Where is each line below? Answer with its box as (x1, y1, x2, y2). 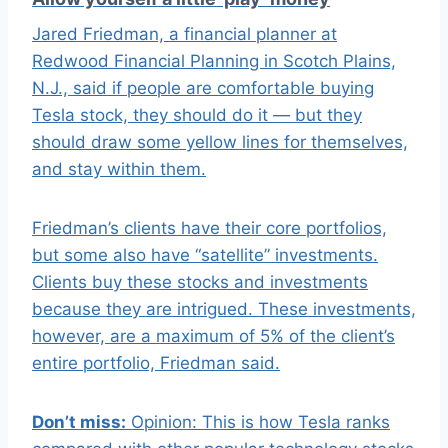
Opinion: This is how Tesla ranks (126, 412, 390, 433)
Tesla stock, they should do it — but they (32, 105, 362, 126)
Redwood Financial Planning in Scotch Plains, (32, 51, 396, 72)
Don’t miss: (32, 412, 126, 433)
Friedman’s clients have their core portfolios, (32, 218, 387, 239)
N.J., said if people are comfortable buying (32, 78, 374, 99)
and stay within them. (32, 159, 206, 180)
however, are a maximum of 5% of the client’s (32, 326, 395, 347)
